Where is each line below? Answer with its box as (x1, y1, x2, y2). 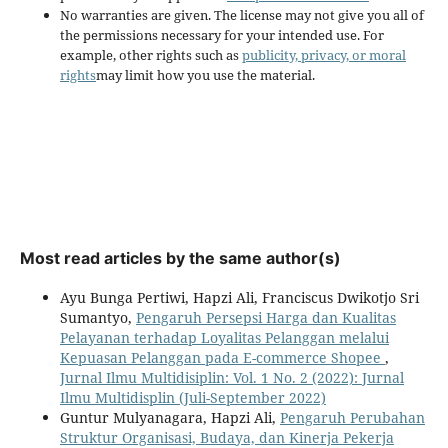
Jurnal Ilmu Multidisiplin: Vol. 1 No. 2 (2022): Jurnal (59, 367, 404, 387)
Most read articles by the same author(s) (19, 247, 341, 268)
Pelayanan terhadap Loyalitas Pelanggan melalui (59, 327, 389, 347)
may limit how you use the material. (95, 65, 315, 84)
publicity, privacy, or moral (241, 45, 406, 64)
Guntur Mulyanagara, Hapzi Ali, (59, 407, 280, 427)
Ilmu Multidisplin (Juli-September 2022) (59, 387, 326, 407)
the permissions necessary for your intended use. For (59, 25, 384, 44)
